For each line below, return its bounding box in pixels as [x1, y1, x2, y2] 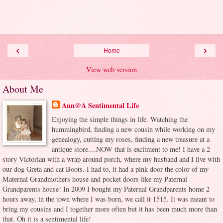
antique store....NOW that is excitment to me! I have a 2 [51, 144, 210, 154]
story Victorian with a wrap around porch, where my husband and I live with [2, 154, 220, 164]
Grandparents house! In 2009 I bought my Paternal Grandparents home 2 [2, 184, 210, 194]
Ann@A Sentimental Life [61, 100, 139, 111]
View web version [86, 65, 137, 75]
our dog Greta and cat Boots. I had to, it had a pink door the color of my [2, 164, 209, 174]
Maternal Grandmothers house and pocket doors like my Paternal [2, 174, 187, 184]
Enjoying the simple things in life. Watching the [51, 114, 188, 124]
